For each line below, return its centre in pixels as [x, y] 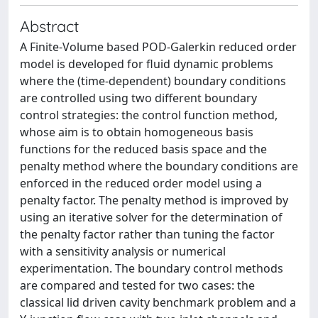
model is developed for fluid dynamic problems [147, 64]
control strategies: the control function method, [149, 115]
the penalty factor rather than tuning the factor [147, 234]
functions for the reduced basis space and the [143, 149]
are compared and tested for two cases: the [137, 285]
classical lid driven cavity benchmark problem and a [158, 302]
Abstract [49, 26]
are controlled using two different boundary [138, 98]
